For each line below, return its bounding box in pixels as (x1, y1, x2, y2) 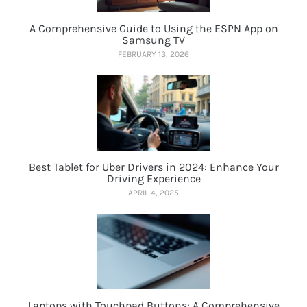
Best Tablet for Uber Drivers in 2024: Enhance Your (28, 160, 279, 173)
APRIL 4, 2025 (128, 187, 179, 197)
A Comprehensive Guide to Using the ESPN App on (29, 21, 278, 35)
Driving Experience (106, 171, 201, 185)
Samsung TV (122, 33, 185, 47)
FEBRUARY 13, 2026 (118, 49, 189, 59)
